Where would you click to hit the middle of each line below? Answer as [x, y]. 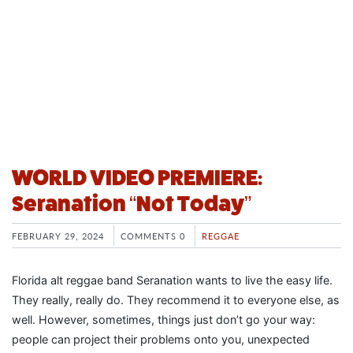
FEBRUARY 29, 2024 [58, 235]
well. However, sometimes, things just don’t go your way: [163, 320]
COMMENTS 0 [153, 235]
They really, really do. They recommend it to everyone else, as [176, 300]
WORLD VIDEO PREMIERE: [137, 177]
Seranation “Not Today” [132, 203]
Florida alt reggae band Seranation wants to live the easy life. [172, 281]
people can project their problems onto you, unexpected [161, 340]
